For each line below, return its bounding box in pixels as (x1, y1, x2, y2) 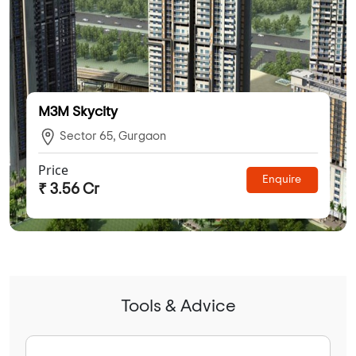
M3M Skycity (38, 104, 118, 119)
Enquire (262, 174, 302, 186)
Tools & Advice (120, 296, 236, 315)
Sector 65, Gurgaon (57, 130, 167, 142)
